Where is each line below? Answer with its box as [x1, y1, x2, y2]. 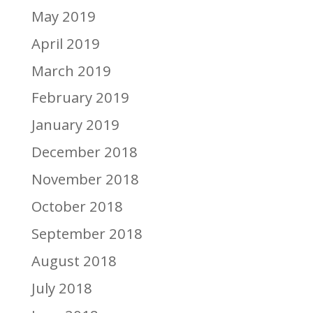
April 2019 [31, 33, 100, 53]
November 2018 [31, 169, 139, 189]
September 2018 [31, 224, 143, 244]
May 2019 [31, 6, 96, 26]
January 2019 [31, 115, 119, 135]
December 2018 [31, 142, 138, 162]
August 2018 [31, 251, 117, 271]
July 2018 [31, 278, 92, 298]
